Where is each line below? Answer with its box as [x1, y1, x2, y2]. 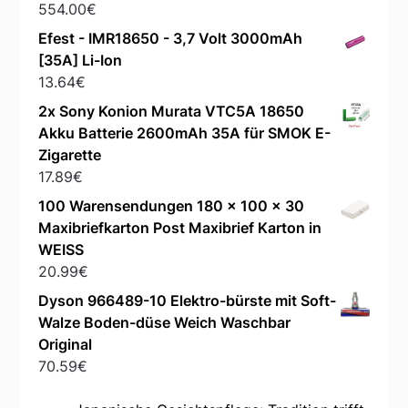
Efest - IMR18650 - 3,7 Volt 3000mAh [38, 29, 303, 48]
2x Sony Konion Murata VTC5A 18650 [38, 102, 305, 121]
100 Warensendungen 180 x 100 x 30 [38, 197, 305, 216]
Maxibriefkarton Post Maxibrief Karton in [38, 219, 322, 238]
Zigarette [38, 146, 102, 165]
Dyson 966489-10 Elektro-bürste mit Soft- [38, 291, 337, 311]
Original [38, 335, 93, 354]
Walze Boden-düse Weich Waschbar [38, 313, 291, 332]
